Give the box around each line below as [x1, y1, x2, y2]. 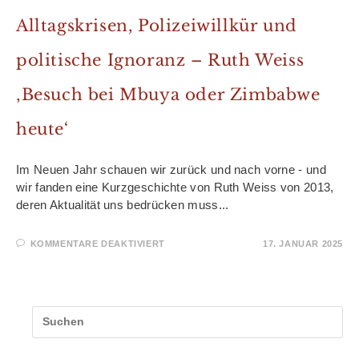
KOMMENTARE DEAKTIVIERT [30, 238, 165, 248]
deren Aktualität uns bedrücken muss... [16, 197, 229, 212]
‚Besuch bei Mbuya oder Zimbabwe [16, 84, 321, 104]
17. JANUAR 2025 [263, 238, 343, 248]
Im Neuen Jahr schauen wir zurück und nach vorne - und [16, 162, 326, 176]
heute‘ [16, 119, 69, 139]
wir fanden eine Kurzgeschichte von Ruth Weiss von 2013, [16, 179, 334, 194]
